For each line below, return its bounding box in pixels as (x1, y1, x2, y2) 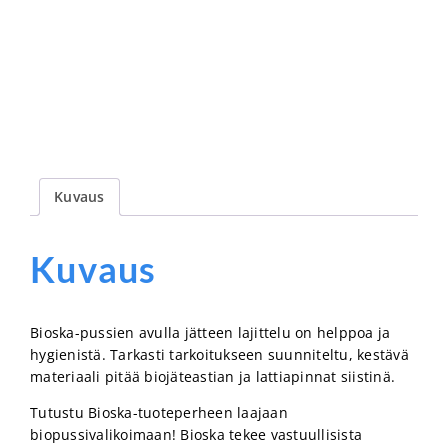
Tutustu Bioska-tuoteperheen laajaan (30, 402, 288, 422)
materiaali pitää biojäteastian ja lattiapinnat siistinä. (30, 366, 395, 386)
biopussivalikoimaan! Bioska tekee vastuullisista (30, 424, 362, 444)
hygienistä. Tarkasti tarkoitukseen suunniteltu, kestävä (30, 344, 409, 364)
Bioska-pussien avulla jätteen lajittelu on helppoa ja (30, 322, 391, 342)
